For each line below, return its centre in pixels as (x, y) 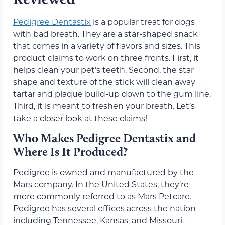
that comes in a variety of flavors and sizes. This (107, 45)
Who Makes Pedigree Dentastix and (104, 138)
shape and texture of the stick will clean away (104, 82)
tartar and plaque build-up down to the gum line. (112, 94)
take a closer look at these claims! (80, 118)
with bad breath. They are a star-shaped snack (105, 33)
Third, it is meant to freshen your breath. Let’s (104, 106)
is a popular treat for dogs (143, 21)
